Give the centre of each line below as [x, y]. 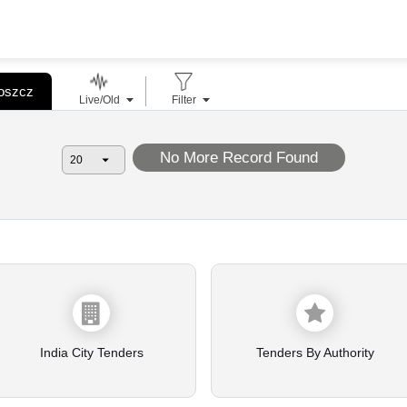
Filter [184, 100]
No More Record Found [238, 158]
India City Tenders [91, 353]
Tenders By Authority [315, 353]
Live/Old [99, 100]
